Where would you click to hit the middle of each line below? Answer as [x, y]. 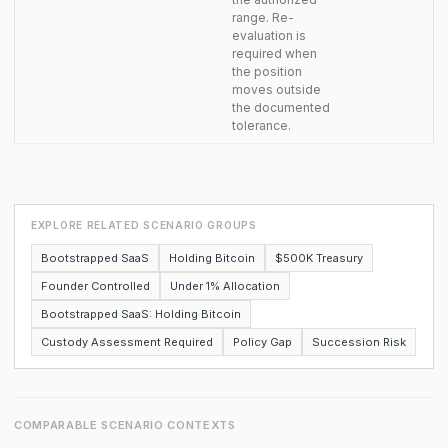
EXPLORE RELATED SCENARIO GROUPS [144, 225]
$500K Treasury [319, 258]
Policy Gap [262, 342]
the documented [281, 107]
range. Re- [263, 17]
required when [274, 53]
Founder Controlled [95, 286]
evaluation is [269, 35]
